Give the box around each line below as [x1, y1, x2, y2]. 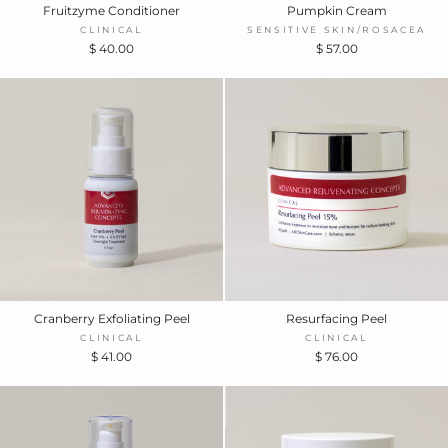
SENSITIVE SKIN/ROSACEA [247, 23, 426, 35]
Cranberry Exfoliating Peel [33, 310, 190, 326]
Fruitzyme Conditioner [43, 2, 180, 18]
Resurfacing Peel [286, 310, 387, 326]
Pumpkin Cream [286, 2, 387, 18]
